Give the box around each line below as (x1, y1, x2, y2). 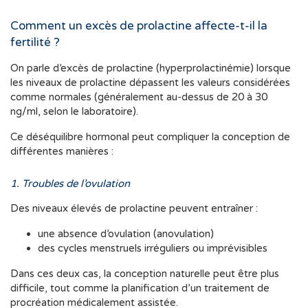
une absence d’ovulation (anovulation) (38, 228, 214, 241)
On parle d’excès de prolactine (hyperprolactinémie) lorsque (10, 62, 291, 75)
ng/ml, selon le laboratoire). (10, 105, 138, 118)
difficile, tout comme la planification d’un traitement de (10, 282, 269, 295)
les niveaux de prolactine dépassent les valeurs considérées (10, 76, 290, 89)
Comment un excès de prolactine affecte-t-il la (10, 19, 267, 34)
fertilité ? (10, 35, 60, 50)
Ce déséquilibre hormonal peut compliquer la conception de (10, 131, 290, 144)
